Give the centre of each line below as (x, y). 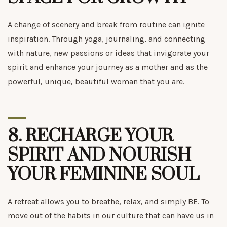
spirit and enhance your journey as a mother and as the (108, 67)
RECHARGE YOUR (99, 136)
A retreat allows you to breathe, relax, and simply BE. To (108, 201)
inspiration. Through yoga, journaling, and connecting (106, 39)
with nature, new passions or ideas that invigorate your (108, 53)
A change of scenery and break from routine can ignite (106, 24)
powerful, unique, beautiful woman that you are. (96, 81)
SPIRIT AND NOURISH (99, 155)
